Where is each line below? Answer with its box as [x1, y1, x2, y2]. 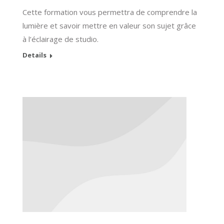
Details [22, 50, 46, 60]
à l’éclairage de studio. [22, 34, 98, 44]
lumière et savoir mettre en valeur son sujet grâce [22, 20, 196, 31]
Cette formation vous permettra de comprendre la [22, 7, 197, 17]
